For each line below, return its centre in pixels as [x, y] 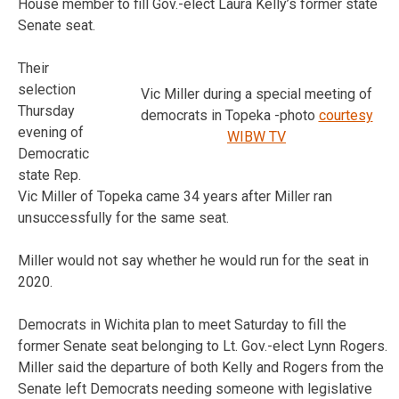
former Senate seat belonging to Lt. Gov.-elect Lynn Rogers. [203, 346]
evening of [51, 132]
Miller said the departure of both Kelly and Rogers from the [201, 367]
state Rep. [49, 175]
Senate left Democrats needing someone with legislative [195, 388]
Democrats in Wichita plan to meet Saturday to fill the [182, 324]
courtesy [346, 115]
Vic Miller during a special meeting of [256, 94]
